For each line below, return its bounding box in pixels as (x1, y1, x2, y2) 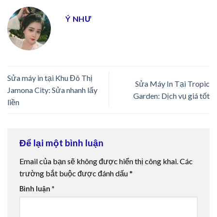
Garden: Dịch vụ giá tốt (133, 91, 210, 101)
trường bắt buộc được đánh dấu (19, 168, 129, 178)
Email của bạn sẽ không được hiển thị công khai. (19, 156, 178, 166)
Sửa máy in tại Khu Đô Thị (7, 73, 93, 82)
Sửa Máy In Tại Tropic (135, 79, 210, 89)
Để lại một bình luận (19, 137, 106, 148)
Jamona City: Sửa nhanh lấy (7, 85, 97, 94)
